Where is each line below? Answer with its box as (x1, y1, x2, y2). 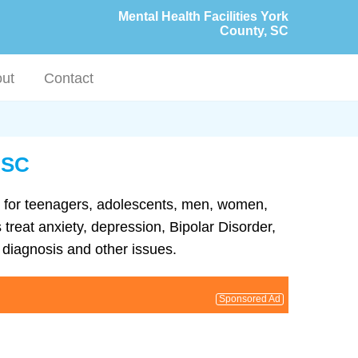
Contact (44, 70, 94, 86)
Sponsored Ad (219, 292, 280, 304)
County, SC (220, 24, 288, 38)
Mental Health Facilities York (118, 10, 288, 23)
